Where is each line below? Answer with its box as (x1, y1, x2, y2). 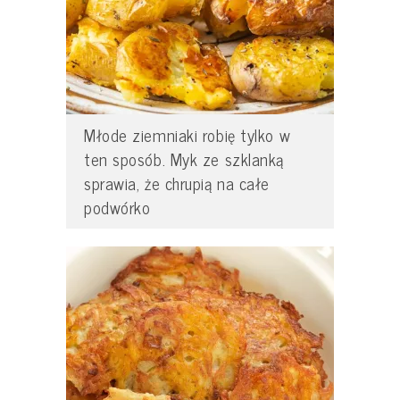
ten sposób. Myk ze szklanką (84, 146, 284, 173)
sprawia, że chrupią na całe (84, 170, 270, 197)
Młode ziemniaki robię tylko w (84, 121, 291, 149)
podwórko (84, 194, 151, 221)
